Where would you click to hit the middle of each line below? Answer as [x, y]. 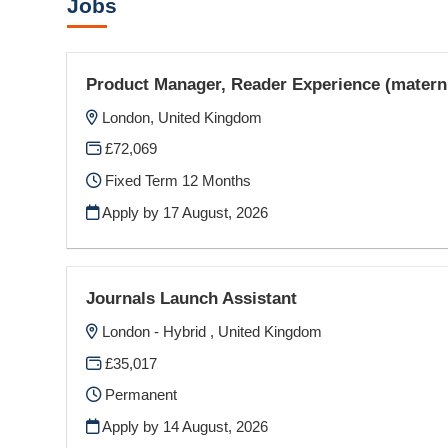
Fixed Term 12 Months [176, 180]
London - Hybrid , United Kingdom [212, 331]
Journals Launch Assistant [192, 298]
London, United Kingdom [182, 117]
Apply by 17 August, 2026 [184, 212]
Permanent [139, 395]
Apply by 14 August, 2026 [184, 426]
